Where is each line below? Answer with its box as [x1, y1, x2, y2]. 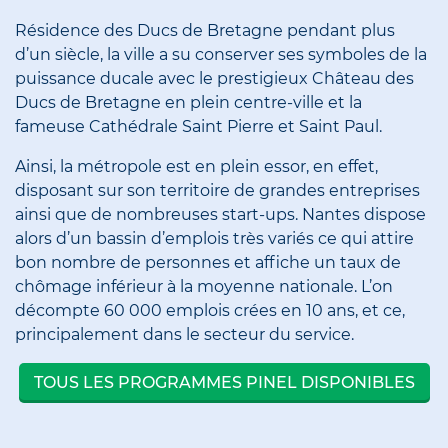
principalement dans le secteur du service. [15, 325, 354, 345]
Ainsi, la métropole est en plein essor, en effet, [15, 157, 378, 177]
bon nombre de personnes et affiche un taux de [15, 253, 401, 273]
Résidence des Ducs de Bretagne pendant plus [15, 21, 395, 41]
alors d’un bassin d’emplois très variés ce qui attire [15, 229, 414, 249]
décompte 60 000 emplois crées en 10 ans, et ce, [15, 301, 405, 321]
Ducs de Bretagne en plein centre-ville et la [15, 93, 362, 113]
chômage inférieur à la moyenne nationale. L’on [15, 277, 393, 297]
